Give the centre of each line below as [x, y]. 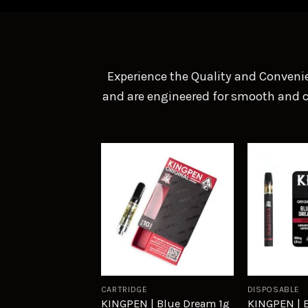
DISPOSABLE [274, 289]
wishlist [203, 211]
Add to [203, 197]
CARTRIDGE [124, 289]
